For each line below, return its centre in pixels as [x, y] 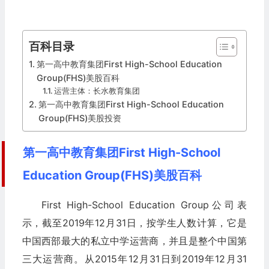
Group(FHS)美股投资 [80, 118]
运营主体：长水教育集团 [97, 90]
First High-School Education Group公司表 [144, 204]
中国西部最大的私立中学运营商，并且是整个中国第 [134, 240]
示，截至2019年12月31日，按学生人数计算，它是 [134, 222]
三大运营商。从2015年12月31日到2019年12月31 [134, 258]
